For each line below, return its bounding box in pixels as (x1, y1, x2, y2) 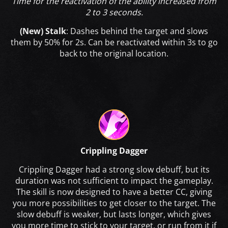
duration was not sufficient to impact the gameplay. (15, 175, 213, 186)
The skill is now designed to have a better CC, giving (16, 186, 212, 197)
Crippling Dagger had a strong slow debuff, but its (18, 163, 210, 175)
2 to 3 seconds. (85, 6, 143, 18)
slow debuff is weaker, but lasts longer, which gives (17, 208, 211, 220)
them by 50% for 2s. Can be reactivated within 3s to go (10, 36, 218, 48)
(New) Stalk (20, 25, 66, 37)
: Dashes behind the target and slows (66, 25, 208, 37)
